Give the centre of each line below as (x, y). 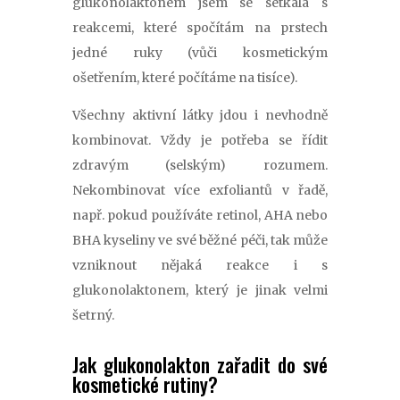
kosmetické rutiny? (145, 383)
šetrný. (94, 315)
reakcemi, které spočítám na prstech (200, 27)
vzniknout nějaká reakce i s (200, 265)
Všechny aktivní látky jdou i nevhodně (200, 115)
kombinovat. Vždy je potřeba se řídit (200, 140)
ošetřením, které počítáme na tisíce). (184, 77)
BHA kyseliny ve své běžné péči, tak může (200, 240)
